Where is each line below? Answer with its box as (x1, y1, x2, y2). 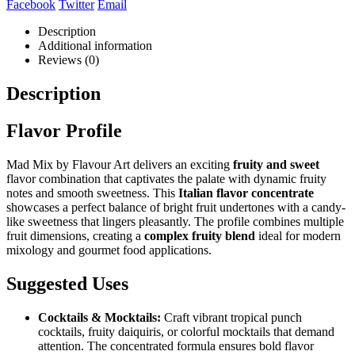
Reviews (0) (38, 53, 99, 67)
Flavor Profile (6, 120, 122, 141)
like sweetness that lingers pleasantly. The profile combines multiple (6, 214, 344, 228)
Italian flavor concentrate (178, 185, 314, 200)
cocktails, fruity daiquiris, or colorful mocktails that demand (38, 324, 334, 338)
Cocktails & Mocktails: (38, 310, 161, 324)
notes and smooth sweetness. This (6, 185, 178, 200)
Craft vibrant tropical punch (161, 310, 302, 324)
